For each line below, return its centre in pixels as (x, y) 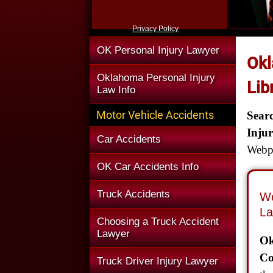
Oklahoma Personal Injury (156, 78)
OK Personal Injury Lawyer (158, 50)
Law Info (116, 90)
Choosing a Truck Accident (158, 222)
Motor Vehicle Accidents (155, 115)
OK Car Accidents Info (148, 167)
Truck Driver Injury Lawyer (158, 261)
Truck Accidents (133, 194)
